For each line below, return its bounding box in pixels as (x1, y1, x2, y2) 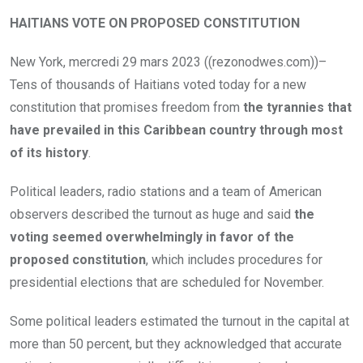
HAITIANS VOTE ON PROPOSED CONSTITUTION (10, 15, 300, 32)
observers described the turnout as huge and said (10, 207, 291, 223)
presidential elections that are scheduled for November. (10, 275, 324, 291)
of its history (10, 145, 88, 161)
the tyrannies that (243, 100, 352, 116)
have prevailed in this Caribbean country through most (10, 122, 343, 139)
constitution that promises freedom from (10, 100, 243, 116)
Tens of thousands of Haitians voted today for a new (10, 77, 306, 93)
